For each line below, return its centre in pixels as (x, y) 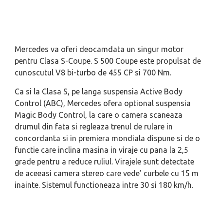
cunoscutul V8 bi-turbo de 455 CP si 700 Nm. (93, 73)
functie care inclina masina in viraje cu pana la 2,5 (101, 150)
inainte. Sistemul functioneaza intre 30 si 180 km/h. (104, 185)
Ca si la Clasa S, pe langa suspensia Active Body (99, 91)
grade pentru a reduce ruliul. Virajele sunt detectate (104, 162)
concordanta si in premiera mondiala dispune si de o (107, 138)
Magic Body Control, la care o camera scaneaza (99, 115)
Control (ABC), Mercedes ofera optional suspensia (103, 103)
